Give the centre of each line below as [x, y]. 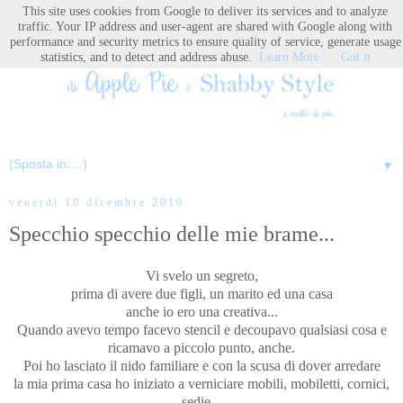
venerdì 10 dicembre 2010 [97, 203]
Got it [355, 57]
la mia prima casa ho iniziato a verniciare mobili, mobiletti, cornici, [201, 384]
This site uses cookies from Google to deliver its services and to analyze [205, 11]
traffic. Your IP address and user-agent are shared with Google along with [205, 26]
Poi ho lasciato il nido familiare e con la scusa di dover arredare [201, 366]
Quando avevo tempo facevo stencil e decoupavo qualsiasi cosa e [201, 330]
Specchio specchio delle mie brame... [172, 233]
